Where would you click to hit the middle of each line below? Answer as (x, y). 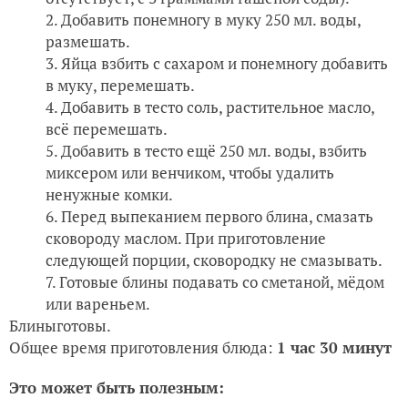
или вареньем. (98, 304)
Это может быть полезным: (117, 388)
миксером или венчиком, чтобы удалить (190, 173)
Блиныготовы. (60, 326)
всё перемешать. (107, 129)
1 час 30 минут (334, 347)
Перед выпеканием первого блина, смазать (217, 216)
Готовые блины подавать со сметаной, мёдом (222, 282)
